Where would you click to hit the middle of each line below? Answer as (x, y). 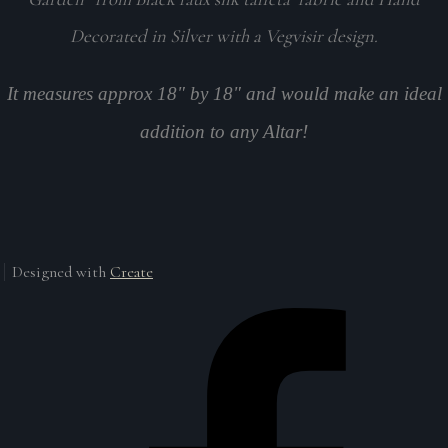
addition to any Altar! (224, 131)
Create (131, 271)
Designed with (61, 271)
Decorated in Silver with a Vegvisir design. (224, 35)
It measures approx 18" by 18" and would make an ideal (224, 93)
